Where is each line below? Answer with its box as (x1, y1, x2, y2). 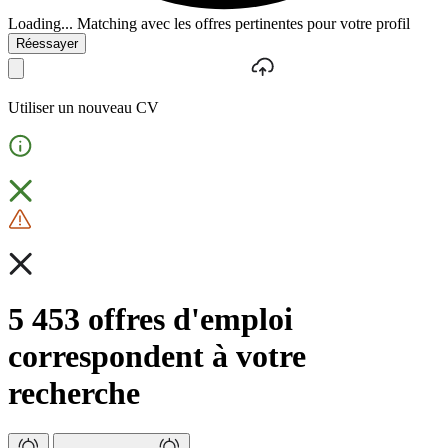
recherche (8, 374, 140, 411)
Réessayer (16, 35, 78, 51)
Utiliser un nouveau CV (8, 98, 159, 116)
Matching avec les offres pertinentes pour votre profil (77, 14, 410, 32)
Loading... (8, 14, 73, 32)
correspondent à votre (8, 337, 306, 374)
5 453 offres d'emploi (8, 300, 293, 337)
